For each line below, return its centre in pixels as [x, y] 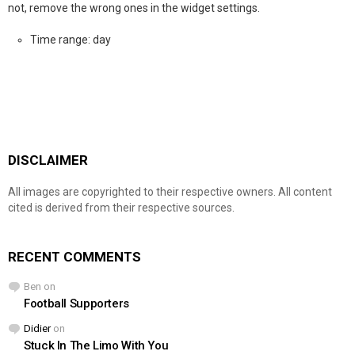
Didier [37, 328]
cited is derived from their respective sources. [121, 207]
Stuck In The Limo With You [96, 345]
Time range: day [71, 39]
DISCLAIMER [48, 160]
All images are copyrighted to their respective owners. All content [170, 191]
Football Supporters [76, 303]
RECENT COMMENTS [74, 256]
